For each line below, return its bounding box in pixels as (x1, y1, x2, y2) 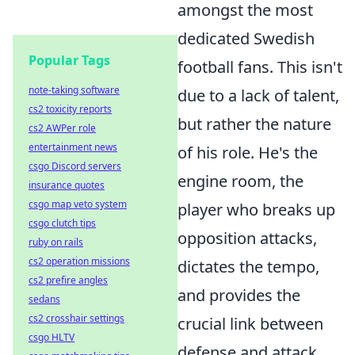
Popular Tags (29, 52, 110, 69)
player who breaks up (177, 198, 335, 220)
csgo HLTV (29, 330, 74, 344)
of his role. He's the (177, 141, 318, 163)
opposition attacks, (177, 227, 317, 249)
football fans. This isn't (177, 55, 342, 78)
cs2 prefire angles (29, 273, 108, 287)
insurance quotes (29, 178, 105, 192)
